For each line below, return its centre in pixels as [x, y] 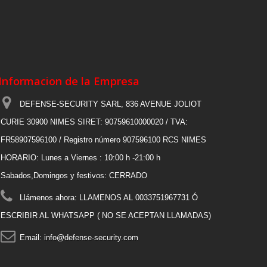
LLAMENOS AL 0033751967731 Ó [138, 198]
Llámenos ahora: [49, 198]
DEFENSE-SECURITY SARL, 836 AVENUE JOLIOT [110, 104]
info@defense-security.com [91, 238]
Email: [32, 238]
